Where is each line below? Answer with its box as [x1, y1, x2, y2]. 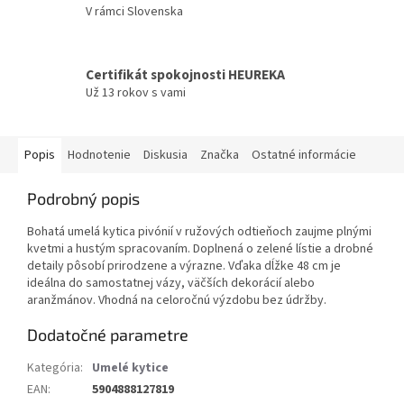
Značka [200, 145, 239, 164]
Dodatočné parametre [27, 324, 188, 344]
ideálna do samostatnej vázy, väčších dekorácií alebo [27, 273, 315, 292]
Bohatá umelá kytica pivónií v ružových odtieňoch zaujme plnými [27, 222, 372, 241]
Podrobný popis [27, 188, 140, 208]
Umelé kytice [92, 358, 169, 377]
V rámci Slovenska [86, 3, 183, 22]
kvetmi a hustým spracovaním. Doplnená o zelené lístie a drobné [27, 239, 373, 258]
